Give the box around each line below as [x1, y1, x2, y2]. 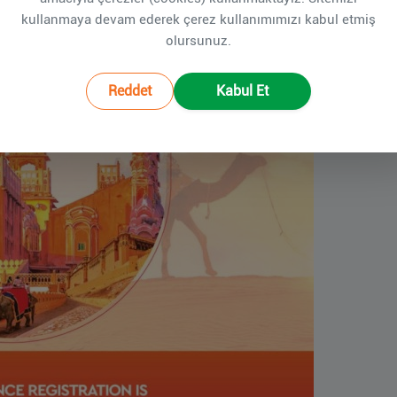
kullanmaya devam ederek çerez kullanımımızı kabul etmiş [21, 11, 376, 27]
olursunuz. [166, 32, 231, 49]
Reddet [108, 82, 152, 99]
